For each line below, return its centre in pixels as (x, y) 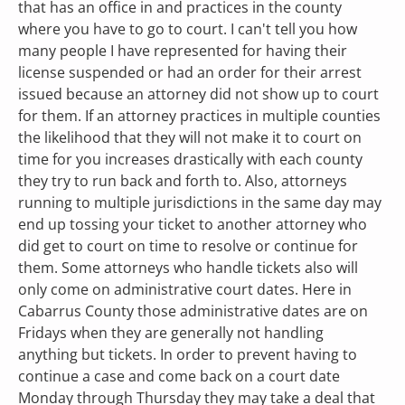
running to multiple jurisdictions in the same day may (202, 202)
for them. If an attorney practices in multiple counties (201, 116)
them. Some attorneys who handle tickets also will (190, 268)
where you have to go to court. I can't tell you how (189, 29)
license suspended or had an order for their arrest (192, 72)
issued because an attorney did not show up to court (200, 94)
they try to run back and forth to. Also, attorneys (184, 181)
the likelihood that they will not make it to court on (192, 137)
